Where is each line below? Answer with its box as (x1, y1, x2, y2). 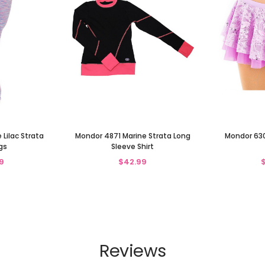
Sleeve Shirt (111, 141, 154, 151)
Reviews (99, 238, 166, 263)
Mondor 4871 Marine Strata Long (75, 130, 190, 141)
